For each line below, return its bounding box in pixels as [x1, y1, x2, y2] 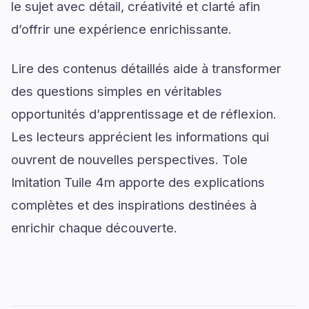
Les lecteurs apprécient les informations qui [11, 128, 269, 144]
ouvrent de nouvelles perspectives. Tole [11, 151, 248, 167]
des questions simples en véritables [11, 83, 222, 99]
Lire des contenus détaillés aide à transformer [11, 60, 281, 76]
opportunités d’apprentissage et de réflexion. [11, 106, 277, 121]
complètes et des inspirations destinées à [11, 197, 257, 212]
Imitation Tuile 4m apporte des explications [11, 174, 265, 190]
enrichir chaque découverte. [11, 219, 177, 235]
